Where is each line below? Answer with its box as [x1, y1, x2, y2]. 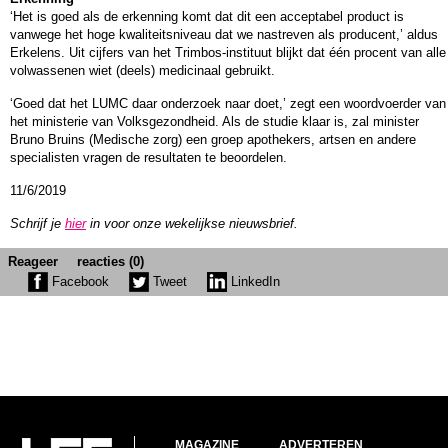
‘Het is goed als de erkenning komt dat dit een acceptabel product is [10, 8, 404, 24]
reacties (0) [77, 253, 144, 269]
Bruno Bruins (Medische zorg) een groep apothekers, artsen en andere [10, 131, 416, 147]
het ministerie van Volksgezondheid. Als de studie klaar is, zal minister [10, 113, 419, 129]
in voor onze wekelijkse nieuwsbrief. [86, 215, 302, 231]
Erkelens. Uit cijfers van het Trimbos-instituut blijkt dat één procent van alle [10, 44, 446, 60]
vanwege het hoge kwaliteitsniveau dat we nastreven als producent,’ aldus [10, 26, 438, 42]
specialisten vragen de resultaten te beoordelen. [10, 149, 291, 165]
